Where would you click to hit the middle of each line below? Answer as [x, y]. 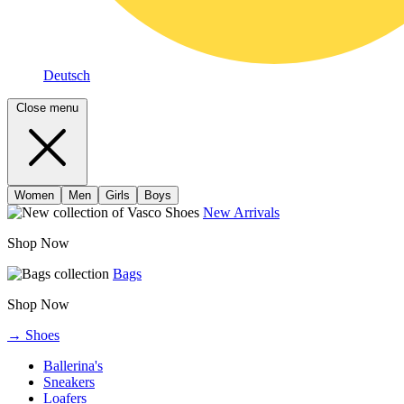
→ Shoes [33, 335]
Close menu [47, 108]
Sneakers [69, 382]
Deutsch [67, 75]
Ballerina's [73, 366]
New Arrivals [241, 212]
